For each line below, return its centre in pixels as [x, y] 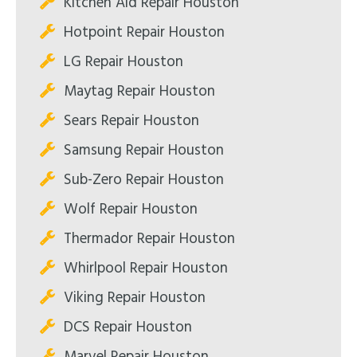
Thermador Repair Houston [149, 239]
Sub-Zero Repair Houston [144, 180]
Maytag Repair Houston [139, 92]
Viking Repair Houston [135, 298]
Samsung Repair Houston [144, 151]
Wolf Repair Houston [131, 210]
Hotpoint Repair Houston [144, 33]
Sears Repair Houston [131, 122]
